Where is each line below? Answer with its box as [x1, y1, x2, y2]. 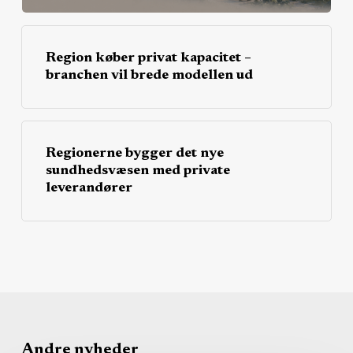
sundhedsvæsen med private [45, 164, 230, 179]
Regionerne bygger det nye [45, 147, 224, 162]
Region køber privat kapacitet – [45, 51, 251, 66]
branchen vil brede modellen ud [45, 69, 253, 84]
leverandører [45, 181, 132, 196]
